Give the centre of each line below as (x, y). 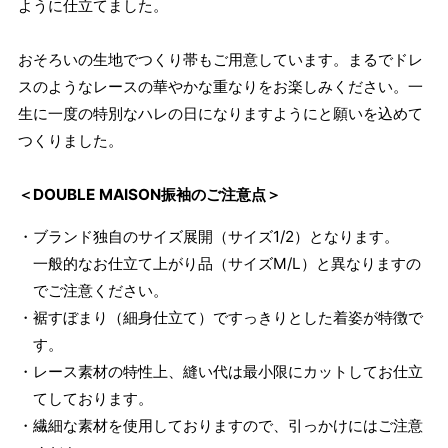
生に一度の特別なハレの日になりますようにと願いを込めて (220, 114)
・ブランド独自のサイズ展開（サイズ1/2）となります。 (208, 237)
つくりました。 (70, 141)
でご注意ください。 (100, 291)
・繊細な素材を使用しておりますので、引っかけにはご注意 (220, 426)
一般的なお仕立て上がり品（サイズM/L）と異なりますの (226, 264)
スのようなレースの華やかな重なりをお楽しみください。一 (220, 87)
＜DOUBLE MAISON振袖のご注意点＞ (149, 195)
